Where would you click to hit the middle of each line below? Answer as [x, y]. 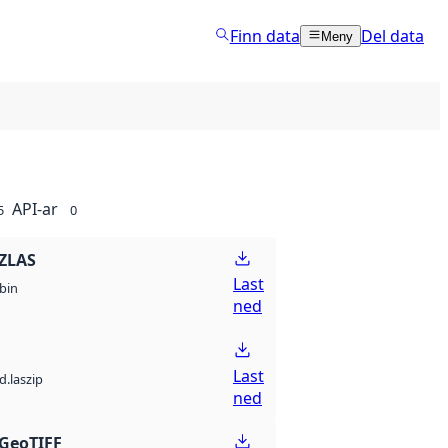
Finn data [264, 35]
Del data [392, 35]
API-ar [35, 209]
